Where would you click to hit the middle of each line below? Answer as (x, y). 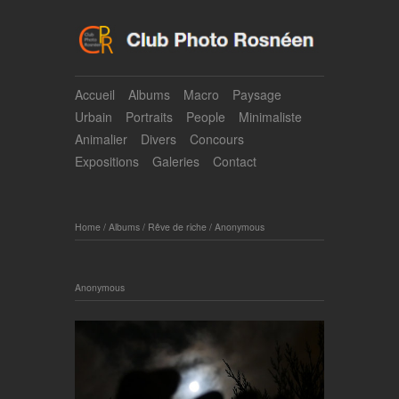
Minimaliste (270, 116)
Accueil (95, 94)
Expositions (107, 161)
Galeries (176, 161)
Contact (235, 161)
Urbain (94, 116)
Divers (159, 138)
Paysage (257, 94)
